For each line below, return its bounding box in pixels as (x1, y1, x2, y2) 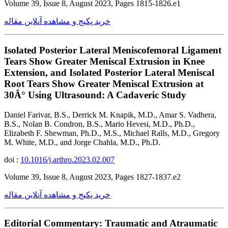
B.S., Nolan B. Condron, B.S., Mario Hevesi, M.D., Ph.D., (4, 119, 195, 128)
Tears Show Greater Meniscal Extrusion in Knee (4, 56, 205, 67)
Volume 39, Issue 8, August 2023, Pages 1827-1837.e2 (4, 172, 181, 181)
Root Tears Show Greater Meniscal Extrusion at (4, 78, 204, 90)
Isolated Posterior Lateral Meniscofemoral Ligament (4, 45, 221, 56)
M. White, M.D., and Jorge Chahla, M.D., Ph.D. (4, 137, 160, 147)
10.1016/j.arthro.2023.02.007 (20, 155, 115, 164)
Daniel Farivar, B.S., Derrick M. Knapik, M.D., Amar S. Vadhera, (4, 110, 216, 119)
